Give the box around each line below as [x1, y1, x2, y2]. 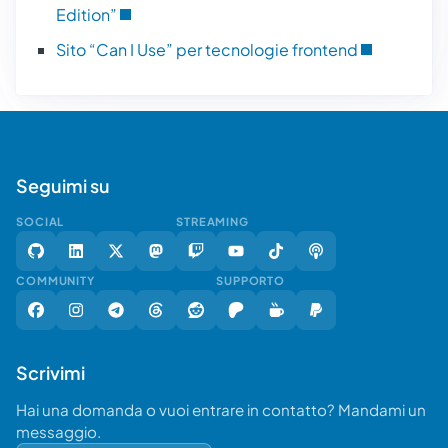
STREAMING [176, 214, 250, 229]
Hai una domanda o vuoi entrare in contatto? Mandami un [16, 400, 426, 420]
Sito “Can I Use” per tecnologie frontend [56, 39, 358, 61]
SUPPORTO [216, 273, 286, 288]
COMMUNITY [16, 273, 96, 288]
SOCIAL [16, 214, 65, 229]
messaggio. [16, 422, 101, 442]
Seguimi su [16, 174, 110, 198]
